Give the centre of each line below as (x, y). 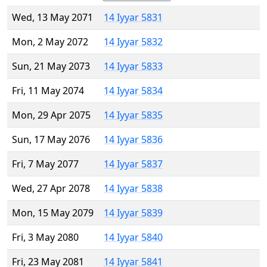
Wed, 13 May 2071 (52, 18)
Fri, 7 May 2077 (45, 164)
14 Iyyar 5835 (133, 115)
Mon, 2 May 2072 (50, 42)
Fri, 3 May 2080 (45, 237)
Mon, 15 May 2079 (53, 213)
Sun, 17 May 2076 (51, 140)
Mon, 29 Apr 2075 (51, 115)
